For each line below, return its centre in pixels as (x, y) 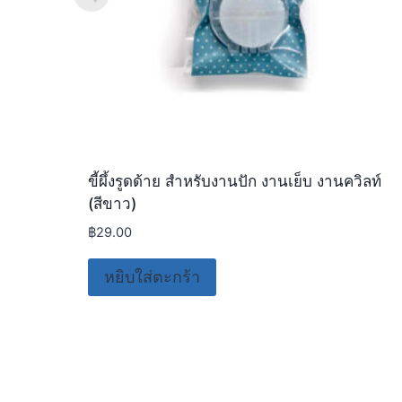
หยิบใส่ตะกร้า (152, 277)
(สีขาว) (112, 204)
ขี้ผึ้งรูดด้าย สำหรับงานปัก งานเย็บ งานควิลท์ (234, 181)
